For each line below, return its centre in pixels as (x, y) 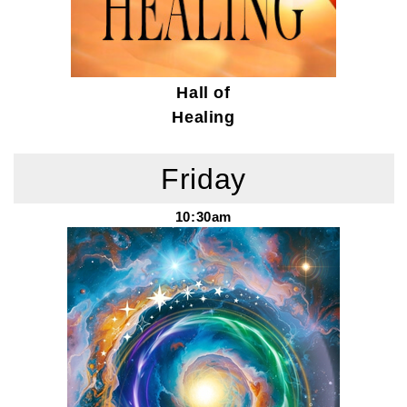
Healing (203, 118)
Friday (203, 179)
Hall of (203, 93)
